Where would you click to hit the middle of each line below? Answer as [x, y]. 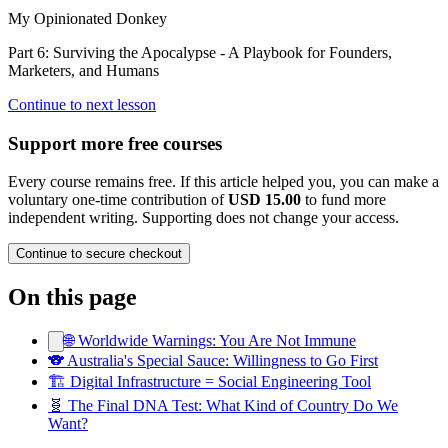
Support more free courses [115, 143]
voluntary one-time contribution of [116, 200]
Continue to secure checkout [99, 254]
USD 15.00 [264, 200]
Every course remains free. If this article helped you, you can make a [223, 182]
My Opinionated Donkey [87, 18]
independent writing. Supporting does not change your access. [203, 218]
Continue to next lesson [82, 104]
